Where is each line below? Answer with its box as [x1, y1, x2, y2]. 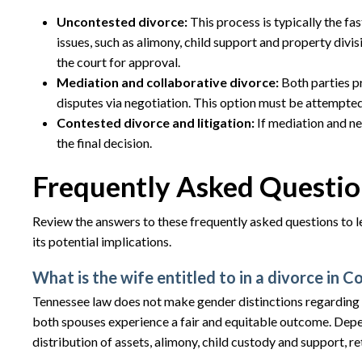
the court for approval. [57, 54, 180, 69]
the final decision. [57, 135, 152, 150]
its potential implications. [32, 234, 171, 249]
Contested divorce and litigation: [57, 115, 257, 130]
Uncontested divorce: [57, 14, 187, 29]
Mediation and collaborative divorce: [57, 74, 281, 90]
